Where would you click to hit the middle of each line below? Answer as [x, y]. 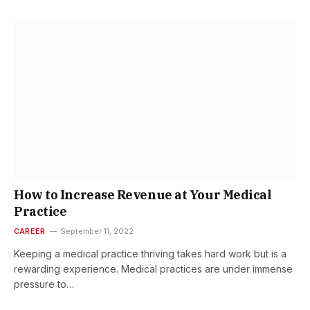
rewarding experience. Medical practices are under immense [153, 268]
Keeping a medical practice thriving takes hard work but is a [150, 253]
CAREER [30, 231]
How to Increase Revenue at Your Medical [143, 194]
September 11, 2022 [97, 231]
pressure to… [44, 284]
